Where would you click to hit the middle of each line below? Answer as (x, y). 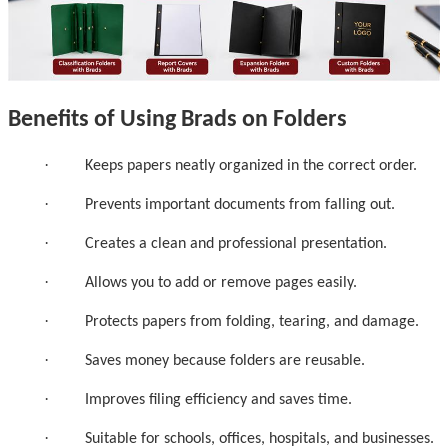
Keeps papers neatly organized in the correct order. (251, 165)
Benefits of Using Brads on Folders (177, 119)
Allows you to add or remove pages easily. (221, 282)
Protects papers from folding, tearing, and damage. (252, 321)
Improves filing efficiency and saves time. (218, 399)
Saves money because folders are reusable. (225, 360)
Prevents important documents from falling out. (240, 204)
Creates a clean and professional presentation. (236, 243)
